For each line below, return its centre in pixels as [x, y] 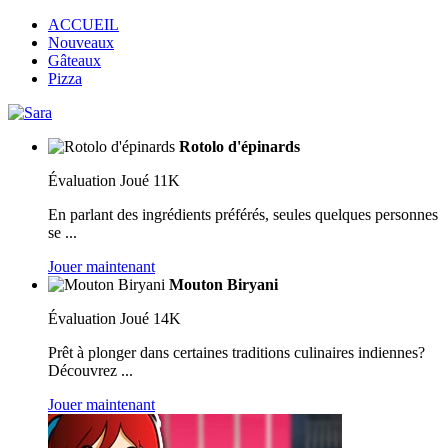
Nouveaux [81, 42]
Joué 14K [150, 318]
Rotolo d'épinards [239, 146]
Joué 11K [150, 180]
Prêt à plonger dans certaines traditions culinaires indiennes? [236, 352]
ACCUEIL [83, 24]
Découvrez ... [90, 370]
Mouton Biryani [223, 284]
